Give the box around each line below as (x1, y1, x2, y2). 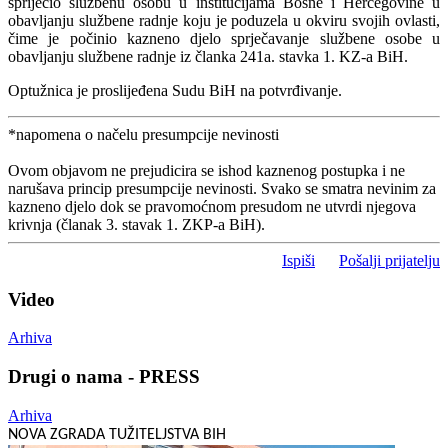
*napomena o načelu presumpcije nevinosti (8, 125, 279, 143)
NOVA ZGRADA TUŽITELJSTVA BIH (8, 426, 226, 443)
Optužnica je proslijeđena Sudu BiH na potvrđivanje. (8, 81, 342, 99)
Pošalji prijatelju (339, 251, 440, 269)
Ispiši (282, 251, 315, 269)
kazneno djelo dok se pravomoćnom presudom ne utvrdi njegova (8, 197, 416, 215)
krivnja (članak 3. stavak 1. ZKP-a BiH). (8, 215, 265, 233)
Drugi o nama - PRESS (8, 366, 200, 388)
